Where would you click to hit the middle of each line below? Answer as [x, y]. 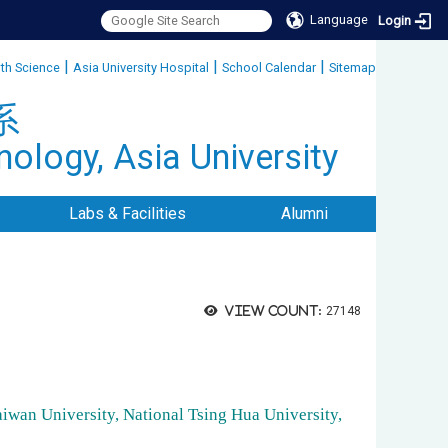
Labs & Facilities [127, 213]
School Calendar [269, 67]
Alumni [305, 213]
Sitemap [352, 67]
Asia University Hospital [141, 67]
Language [339, 19]
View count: [273, 310]
